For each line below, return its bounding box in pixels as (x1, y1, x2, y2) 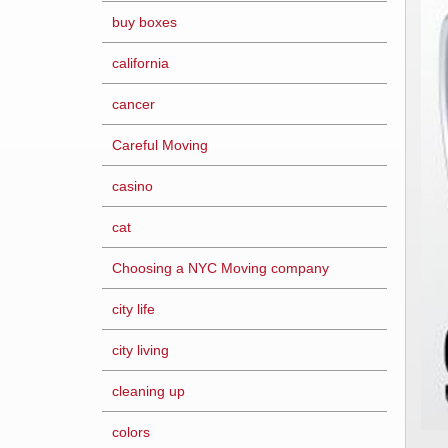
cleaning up (112, 383, 185, 399)
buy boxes (112, 14, 177, 30)
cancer (112, 96, 155, 112)
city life (112, 301, 155, 317)
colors (112, 424, 150, 440)
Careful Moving (112, 137, 208, 153)
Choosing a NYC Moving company (112, 260, 329, 276)
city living (112, 342, 169, 358)
